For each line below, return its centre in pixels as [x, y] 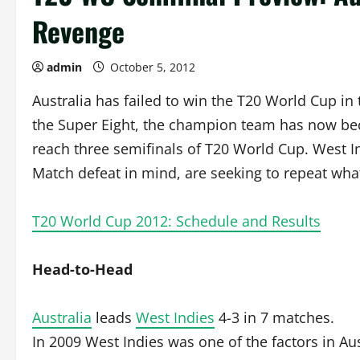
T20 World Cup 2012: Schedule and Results [176, 221]
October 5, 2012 [153, 67]
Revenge [78, 31]
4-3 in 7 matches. [274, 317]
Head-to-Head [82, 269]
